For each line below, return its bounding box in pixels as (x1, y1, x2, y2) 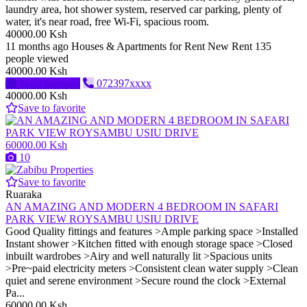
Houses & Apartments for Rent (71, 40, 205, 53)
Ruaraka (5, 188, 42, 201)
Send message (19, 77, 80, 90)
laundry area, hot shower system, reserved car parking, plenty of (5, 3, 282, 16)
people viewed (5, 53, 69, 65)
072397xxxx (97, 77, 151, 90)
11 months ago (5, 40, 69, 53)
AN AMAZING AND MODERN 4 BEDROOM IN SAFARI (5, 201, 278, 213)
